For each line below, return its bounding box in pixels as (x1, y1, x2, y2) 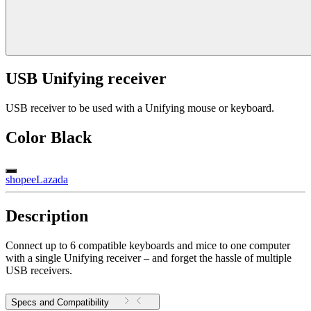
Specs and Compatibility (11, 296, 109, 308)
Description (6, 206, 88, 225)
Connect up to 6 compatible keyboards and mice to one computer (6, 239, 290, 251)
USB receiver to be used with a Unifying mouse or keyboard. (6, 101, 274, 114)
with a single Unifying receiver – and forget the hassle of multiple (6, 251, 292, 264)
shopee (6, 173, 36, 185)
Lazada (36, 173, 68, 185)
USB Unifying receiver (6, 69, 167, 88)
